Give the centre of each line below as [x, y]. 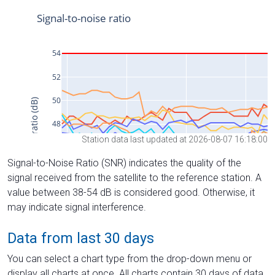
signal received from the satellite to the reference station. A [134, 177]
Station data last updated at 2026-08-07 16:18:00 [175, 139]
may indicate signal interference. [77, 207]
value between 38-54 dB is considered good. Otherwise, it [131, 192]
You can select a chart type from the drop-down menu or [130, 258]
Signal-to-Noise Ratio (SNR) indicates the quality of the [124, 163]
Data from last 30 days [81, 238]
